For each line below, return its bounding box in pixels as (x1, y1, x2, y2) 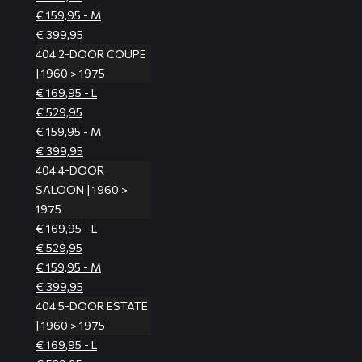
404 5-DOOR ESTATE (36, 299, 148, 314)
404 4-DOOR (36, 163, 104, 178)
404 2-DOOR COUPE (36, 47, 146, 61)
